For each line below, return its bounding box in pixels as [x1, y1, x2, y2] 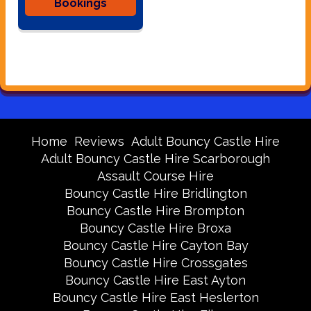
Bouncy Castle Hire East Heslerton [52, 290, 259, 305]
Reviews [74, 134, 124, 149]
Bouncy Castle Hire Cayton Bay [62, 238, 249, 253]
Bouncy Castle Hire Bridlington [64, 186, 247, 201]
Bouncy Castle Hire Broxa [80, 221, 231, 236]
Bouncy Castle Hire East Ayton [65, 273, 246, 288]
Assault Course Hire [97, 169, 214, 184]
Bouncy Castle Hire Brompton [67, 203, 244, 219]
